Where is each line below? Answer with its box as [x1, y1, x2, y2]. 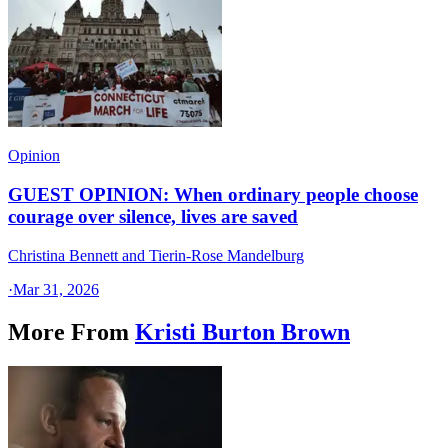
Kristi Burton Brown [135, 318, 350, 345]
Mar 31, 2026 [13, 280, 99, 298]
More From [8, 318, 129, 345]
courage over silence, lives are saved [8, 206, 298, 228]
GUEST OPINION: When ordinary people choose [8, 184, 418, 206]
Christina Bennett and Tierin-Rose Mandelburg [8, 246, 304, 264]
